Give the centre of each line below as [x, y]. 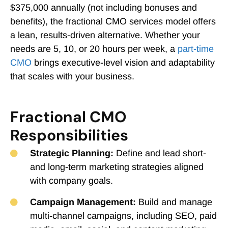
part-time [196, 49]
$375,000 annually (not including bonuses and [104, 8]
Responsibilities [69, 135]
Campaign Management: [83, 202]
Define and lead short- [160, 153]
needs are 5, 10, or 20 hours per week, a [94, 49]
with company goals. [71, 181]
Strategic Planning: [72, 153]
